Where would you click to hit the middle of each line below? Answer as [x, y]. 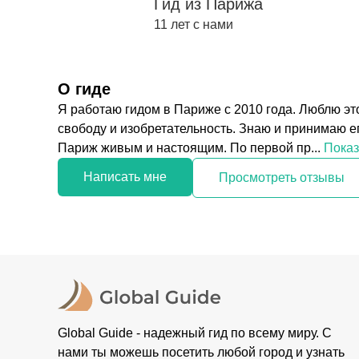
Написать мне [125, 177]
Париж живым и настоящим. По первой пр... [189, 148]
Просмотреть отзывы [282, 177]
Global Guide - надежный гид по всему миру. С [195, 333]
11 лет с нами [194, 24]
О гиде [84, 89]
